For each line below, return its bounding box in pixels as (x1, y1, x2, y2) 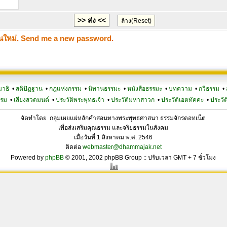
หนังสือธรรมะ (127, 85, 162, 92)
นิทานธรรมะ (88, 85, 121, 92)
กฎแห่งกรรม (49, 85, 82, 92)
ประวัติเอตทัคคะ (161, 96, 204, 103)
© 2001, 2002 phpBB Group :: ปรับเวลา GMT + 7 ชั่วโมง (64, 154, 216, 161)
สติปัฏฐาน (16, 85, 43, 92)
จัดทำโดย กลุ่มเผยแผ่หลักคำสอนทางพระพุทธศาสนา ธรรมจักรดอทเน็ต (21, 115, 206, 122)
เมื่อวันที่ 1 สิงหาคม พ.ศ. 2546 (74, 134, 153, 141)
